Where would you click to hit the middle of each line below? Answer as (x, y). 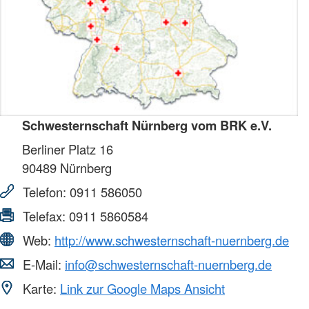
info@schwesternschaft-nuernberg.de (168, 264)
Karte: (40, 288)
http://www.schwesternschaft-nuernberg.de (172, 240)
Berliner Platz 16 (68, 149)
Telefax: (44, 216)
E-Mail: (42, 264)
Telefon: (44, 191)
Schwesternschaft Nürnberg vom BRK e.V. (147, 125)
